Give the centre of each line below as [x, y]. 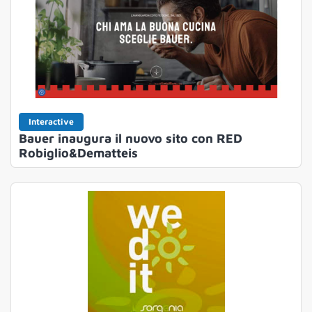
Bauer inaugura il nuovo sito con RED [130, 138]
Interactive [51, 121]
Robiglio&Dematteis [78, 153]
